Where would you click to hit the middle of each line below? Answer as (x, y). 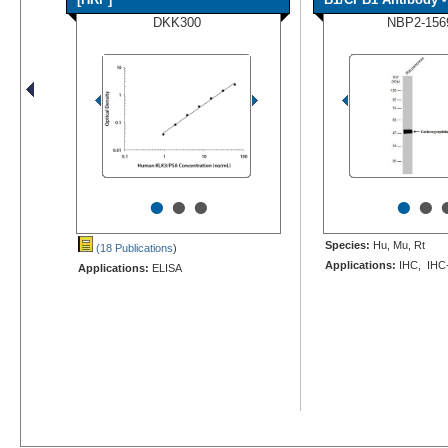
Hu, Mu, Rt (397, 244)
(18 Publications (133, 247)
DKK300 (176, 22)
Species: (347, 244)
